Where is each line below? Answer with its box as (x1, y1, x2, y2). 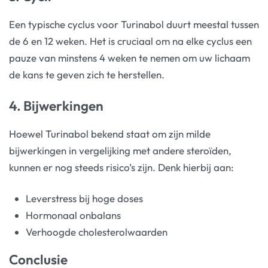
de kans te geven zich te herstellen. (9, 68, 165, 81)
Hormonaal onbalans (26, 208, 121, 221)
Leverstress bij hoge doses (26, 191, 144, 205)
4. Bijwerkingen (9, 96, 103, 114)
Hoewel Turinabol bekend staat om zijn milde (9, 127, 211, 141)
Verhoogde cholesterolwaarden (26, 225, 168, 238)
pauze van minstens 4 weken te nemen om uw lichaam (9, 51, 250, 65)
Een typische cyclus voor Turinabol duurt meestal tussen (9, 18, 259, 31)
